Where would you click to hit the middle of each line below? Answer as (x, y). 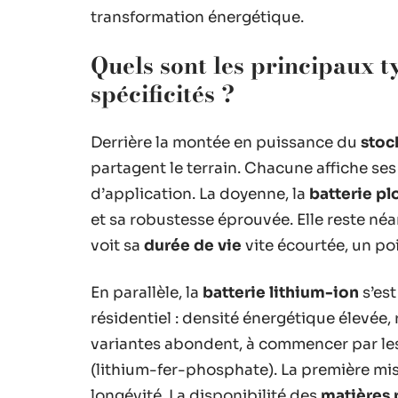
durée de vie (193, 245)
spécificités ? (163, 93)
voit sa (117, 245)
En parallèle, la (147, 292)
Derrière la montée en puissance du (226, 142)
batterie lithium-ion (281, 292)
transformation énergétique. (197, 17)
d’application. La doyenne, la (200, 194)
